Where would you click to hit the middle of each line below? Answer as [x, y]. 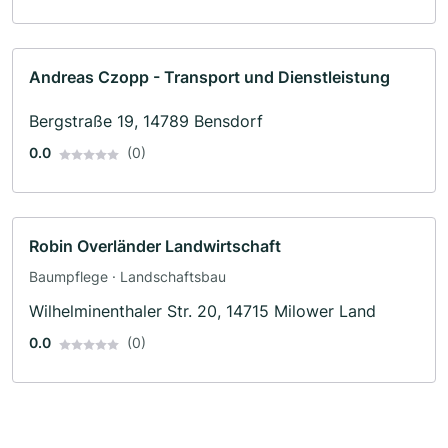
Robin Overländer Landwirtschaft [155, 246]
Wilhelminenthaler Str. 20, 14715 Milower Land [202, 311]
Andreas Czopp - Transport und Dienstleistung [209, 77]
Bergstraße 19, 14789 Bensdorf [146, 121]
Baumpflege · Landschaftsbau [127, 277]
